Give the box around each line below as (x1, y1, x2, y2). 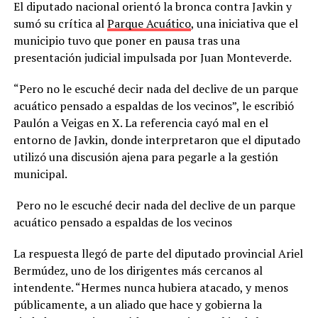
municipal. (13, 166, 67, 182)
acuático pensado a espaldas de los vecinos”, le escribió (13, 98, 294, 114)
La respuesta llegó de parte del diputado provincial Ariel (13, 246, 303, 262)
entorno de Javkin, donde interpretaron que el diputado (13, 132, 300, 148)
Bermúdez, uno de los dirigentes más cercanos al (13, 263, 263, 279)
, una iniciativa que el (190, 16, 298, 32)
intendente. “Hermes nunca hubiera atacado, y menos (13, 280, 288, 296)
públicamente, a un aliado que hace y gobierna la (13, 297, 262, 313)
